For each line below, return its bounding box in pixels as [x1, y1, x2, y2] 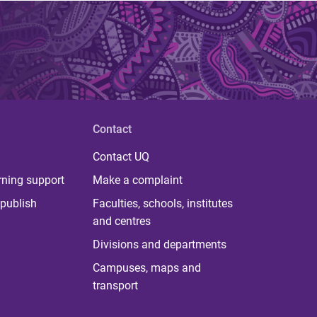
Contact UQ [92, 150, 149, 163]
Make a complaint [92, 173, 183, 187]
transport [92, 279, 138, 292]
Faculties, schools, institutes [92, 197, 233, 210]
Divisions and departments [92, 238, 226, 251]
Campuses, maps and [92, 261, 201, 275]
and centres [92, 214, 151, 228]
